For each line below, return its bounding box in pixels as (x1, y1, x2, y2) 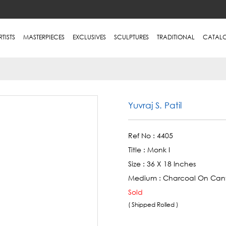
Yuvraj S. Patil (128, 99, 182, 110)
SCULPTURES (114, 33, 149, 41)
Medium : (128, 173, 163, 182)
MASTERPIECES (23, 33, 65, 41)
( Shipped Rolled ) (128, 200, 180, 208)
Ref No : (128, 131, 157, 140)
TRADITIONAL (156, 33, 195, 41)
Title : (128, 145, 147, 154)
